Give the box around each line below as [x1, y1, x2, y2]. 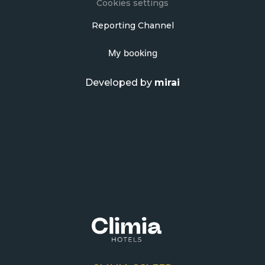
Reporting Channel [91, 20, 174, 31]
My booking [108, 47, 157, 59]
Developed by [85, 76, 154, 88]
